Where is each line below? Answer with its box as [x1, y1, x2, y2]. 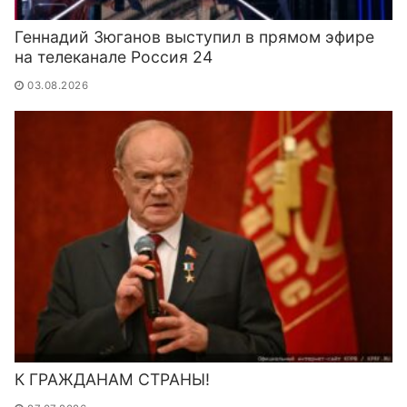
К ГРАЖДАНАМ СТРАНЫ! [15, 370, 210, 390]
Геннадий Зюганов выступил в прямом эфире [15, 26, 374, 46]
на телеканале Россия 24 [15, 46, 213, 66]
